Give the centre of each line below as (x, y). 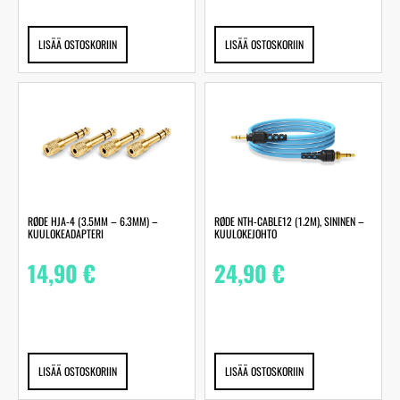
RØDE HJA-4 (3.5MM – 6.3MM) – (93, 221)
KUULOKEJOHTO (246, 234)
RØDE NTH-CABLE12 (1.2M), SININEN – (289, 221)
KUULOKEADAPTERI (66, 234)
